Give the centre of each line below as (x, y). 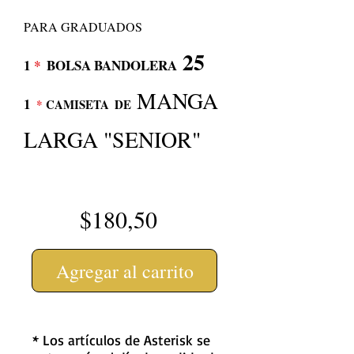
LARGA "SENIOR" (112, 139)
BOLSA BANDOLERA (112, 65)
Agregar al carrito (124, 271)
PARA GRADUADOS (83, 26)
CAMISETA (76, 104)
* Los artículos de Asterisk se (121, 340)
